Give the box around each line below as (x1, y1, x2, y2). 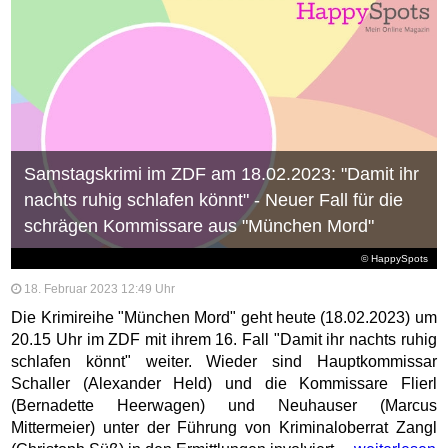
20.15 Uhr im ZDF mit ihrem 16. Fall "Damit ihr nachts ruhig (11, 331, 437, 349)
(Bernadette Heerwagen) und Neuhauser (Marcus (11, 397, 437, 415)
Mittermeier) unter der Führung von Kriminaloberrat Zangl (11, 419, 437, 437)
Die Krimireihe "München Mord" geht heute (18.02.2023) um (11, 309, 437, 327)
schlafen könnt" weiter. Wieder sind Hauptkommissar (11, 353, 437, 371)
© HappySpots (361, 253, 429, 265)
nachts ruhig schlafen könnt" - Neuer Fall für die (23, 190, 403, 211)
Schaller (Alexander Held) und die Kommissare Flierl (11, 375, 437, 393)
